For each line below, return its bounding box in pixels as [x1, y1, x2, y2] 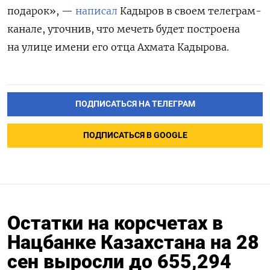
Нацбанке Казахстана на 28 [7, 230, 259, 254]
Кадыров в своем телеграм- [120, 5, 262, 17]
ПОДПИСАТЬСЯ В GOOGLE [83, 130, 187, 141]
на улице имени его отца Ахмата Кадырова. [7, 41, 229, 54]
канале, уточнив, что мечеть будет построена [7, 23, 240, 36]
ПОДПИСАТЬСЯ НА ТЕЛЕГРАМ [75, 99, 195, 110]
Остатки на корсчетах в [7, 211, 223, 234]
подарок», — [7, 5, 73, 17]
